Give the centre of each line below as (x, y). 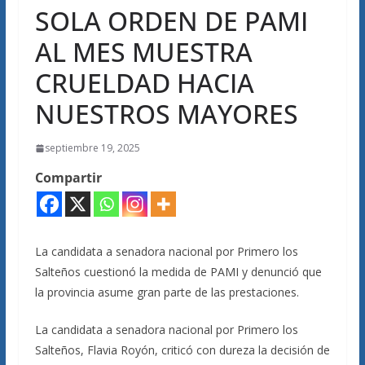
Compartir (68, 178)
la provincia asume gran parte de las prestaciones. (167, 292)
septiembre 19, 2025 (92, 148)
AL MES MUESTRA (143, 52)
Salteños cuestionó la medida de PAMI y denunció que (178, 272)
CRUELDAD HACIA (144, 83)
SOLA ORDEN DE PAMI (171, 21)
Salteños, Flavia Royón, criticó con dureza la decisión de (182, 350)
